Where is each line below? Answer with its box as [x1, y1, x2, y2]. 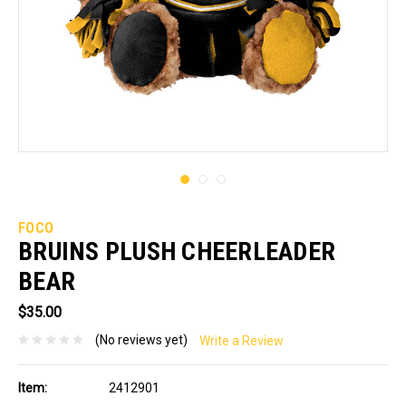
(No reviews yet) [95, 332, 188, 347]
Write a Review [199, 333, 284, 349]
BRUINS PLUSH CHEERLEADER [18, 236, 335, 266]
